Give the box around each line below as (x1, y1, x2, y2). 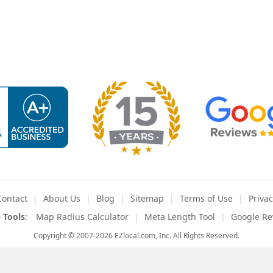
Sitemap (130, 193, 164, 204)
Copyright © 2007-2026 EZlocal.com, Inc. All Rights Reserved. (34, 230, 239, 240)
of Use (204, 193, 233, 204)
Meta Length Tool (144, 211, 215, 222)
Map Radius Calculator (35, 211, 129, 222)
